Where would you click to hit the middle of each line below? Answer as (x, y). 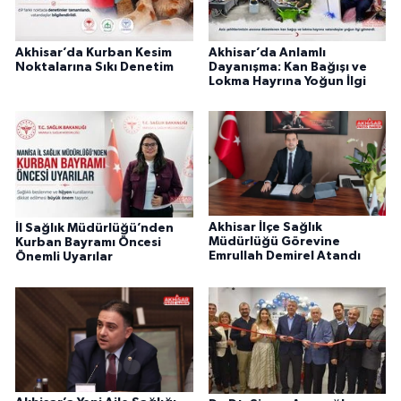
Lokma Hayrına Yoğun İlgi (287, 81)
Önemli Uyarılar (64, 257)
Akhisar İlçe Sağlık (265, 227)
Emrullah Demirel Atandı (284, 256)
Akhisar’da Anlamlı (267, 52)
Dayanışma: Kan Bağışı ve (287, 67)
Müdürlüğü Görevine (274, 241)
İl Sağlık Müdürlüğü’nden (94, 229)
